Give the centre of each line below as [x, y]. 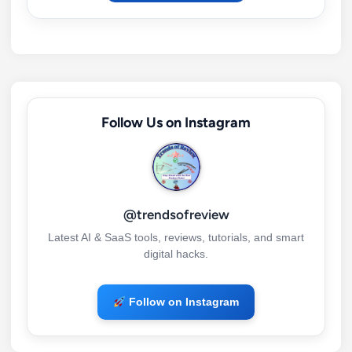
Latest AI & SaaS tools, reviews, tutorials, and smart [176, 238]
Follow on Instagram [182, 302]
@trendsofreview [176, 215]
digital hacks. [176, 254]
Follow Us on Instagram [176, 123]
